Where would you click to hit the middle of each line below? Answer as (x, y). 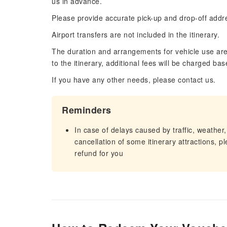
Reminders (87, 110)
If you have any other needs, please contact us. (134, 80)
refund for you (99, 153)
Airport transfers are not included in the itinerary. (136, 34)
